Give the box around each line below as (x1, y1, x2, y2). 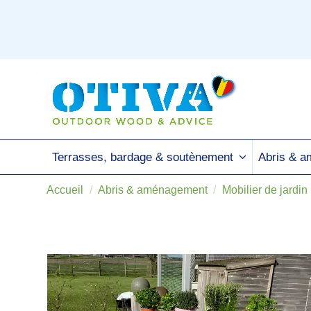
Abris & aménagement (97, 184, 208, 196)
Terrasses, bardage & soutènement (52, 151, 237, 164)
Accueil (47, 184, 83, 196)
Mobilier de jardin (222, 184, 308, 196)
